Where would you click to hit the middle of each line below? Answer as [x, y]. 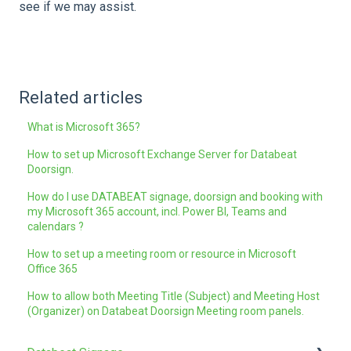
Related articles [81, 98]
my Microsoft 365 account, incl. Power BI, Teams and [157, 212]
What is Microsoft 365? [84, 127]
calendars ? [56, 227]
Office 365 [53, 269]
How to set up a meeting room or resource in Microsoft [162, 254]
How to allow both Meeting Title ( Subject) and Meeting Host [174, 297]
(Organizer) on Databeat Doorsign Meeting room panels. [166, 311]
